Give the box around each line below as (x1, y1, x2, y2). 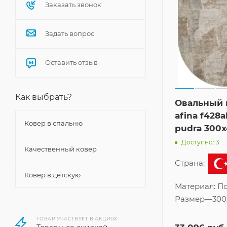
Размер (175, 194, 205, 204)
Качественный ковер (24, 145, 97, 153)
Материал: (175, 181, 217, 192)
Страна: (175, 158, 207, 168)
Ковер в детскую (24, 171, 81, 179)
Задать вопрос (45, 29, 94, 37)
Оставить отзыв (45, 58, 98, 66)
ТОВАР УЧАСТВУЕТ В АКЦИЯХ (36, 216, 118, 221)
